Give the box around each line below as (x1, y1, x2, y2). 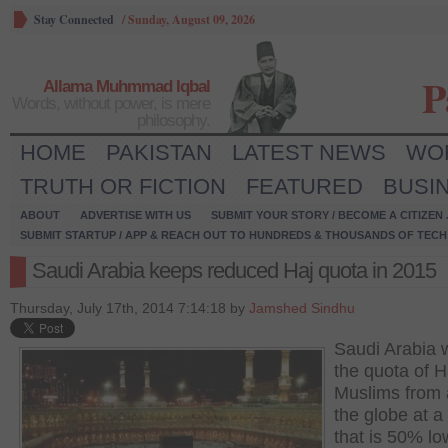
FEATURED (246, 174, 363, 199)
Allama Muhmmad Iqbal (43, 77, 210, 96)
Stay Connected (34, 11, 114, 28)
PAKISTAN (106, 140, 212, 165)
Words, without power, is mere (12, 94, 210, 113)
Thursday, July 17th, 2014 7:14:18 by (10, 300, 249, 316)
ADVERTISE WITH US (80, 209, 191, 221)
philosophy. (137, 111, 210, 130)
